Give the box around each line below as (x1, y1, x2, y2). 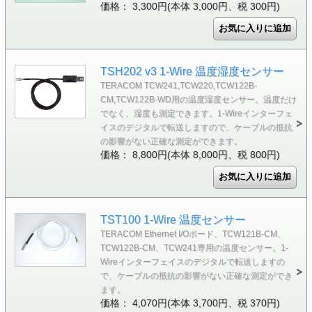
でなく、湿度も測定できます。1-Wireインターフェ (100, 109, 292, 118)
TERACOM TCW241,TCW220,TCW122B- (100, 81, 257, 91)
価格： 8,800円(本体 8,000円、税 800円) (100, 150, 280, 160)
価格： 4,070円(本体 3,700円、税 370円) (100, 298, 280, 309)
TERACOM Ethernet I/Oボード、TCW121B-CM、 (100, 229, 286, 239)
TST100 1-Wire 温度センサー (100, 214, 246, 226)
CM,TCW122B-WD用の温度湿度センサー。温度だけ (100, 95, 297, 104)
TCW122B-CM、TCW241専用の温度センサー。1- (100, 243, 288, 253)
